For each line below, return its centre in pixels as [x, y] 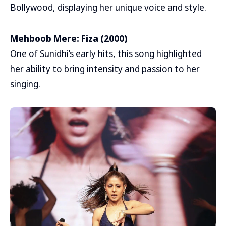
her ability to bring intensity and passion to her [105, 69]
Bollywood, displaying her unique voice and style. [108, 7]
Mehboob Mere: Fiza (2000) [69, 38]
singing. [25, 84]
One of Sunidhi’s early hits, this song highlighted [106, 53]
